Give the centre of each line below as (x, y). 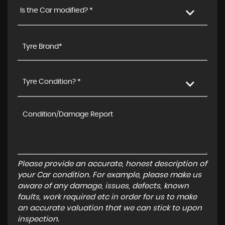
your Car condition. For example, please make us (109, 175)
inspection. (38, 219)
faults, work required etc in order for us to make (107, 197)
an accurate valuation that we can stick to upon (110, 208)
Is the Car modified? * (57, 11)
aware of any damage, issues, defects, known (103, 186)
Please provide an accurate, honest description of (112, 164)
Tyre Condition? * (52, 82)
